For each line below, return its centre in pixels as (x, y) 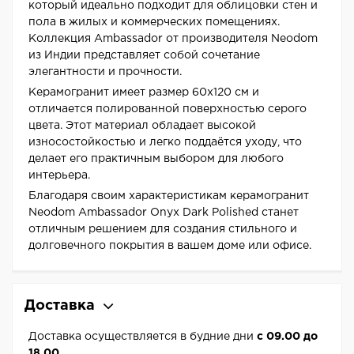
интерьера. (59, 176)
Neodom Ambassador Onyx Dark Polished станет (164, 213)
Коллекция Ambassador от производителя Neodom (173, 39)
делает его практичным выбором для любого (156, 159)
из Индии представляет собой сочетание (144, 56)
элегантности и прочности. (105, 72)
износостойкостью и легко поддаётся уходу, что (165, 143)
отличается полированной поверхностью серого (168, 109)
